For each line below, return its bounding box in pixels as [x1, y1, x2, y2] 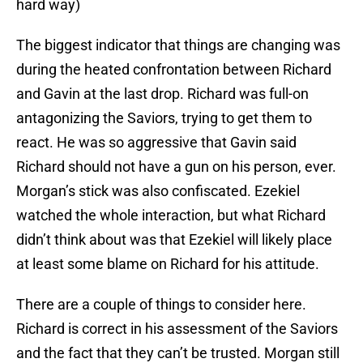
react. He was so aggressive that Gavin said [16, 134, 297, 152]
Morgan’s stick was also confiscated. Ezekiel [16, 182, 300, 200]
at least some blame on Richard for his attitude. [16, 255, 319, 273]
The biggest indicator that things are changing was [16, 36, 340, 54]
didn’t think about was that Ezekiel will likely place [16, 231, 332, 249]
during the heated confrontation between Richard [16, 61, 331, 79]
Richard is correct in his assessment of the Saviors [16, 320, 338, 338]
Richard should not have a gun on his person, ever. [16, 158, 336, 176]
